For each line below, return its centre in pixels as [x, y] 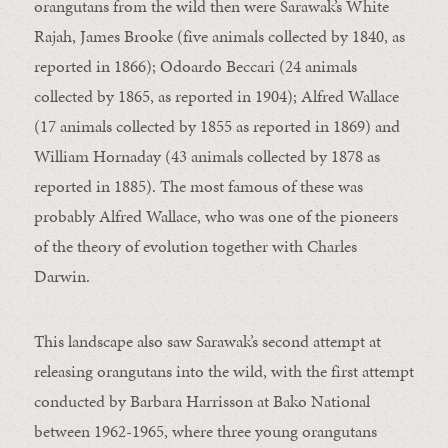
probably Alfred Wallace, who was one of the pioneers [215, 216]
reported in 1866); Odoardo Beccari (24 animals [195, 66]
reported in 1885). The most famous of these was [198, 186]
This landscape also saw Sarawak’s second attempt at [207, 341]
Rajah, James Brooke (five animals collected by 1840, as [219, 36]
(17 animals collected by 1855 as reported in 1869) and [216, 126]
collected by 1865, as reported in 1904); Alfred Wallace [216, 96]
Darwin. [61, 276]
